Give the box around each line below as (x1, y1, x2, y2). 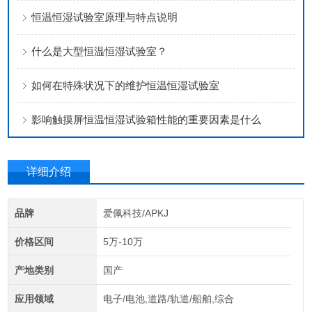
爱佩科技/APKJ (102, 208, 169, 219)
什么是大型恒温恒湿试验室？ (31, 45, 168, 57)
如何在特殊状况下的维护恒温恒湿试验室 (31, 79, 220, 91)
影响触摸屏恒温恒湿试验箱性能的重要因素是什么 (31, 114, 262, 125)
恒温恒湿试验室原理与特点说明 (31, 11, 178, 23)
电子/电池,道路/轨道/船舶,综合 (102, 293, 234, 304)
